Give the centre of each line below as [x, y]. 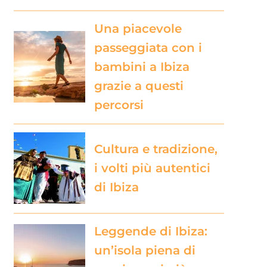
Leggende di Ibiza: [150, 231]
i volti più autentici [152, 168]
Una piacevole [138, 28]
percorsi [119, 105]
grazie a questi [139, 86]
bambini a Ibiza [142, 66]
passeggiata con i [148, 47]
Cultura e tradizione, [156, 149]
